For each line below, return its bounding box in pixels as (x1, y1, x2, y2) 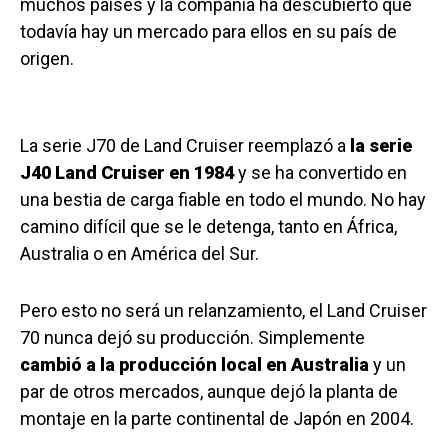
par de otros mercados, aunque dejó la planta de (20, 381, 398, 403)
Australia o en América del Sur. (20, 243, 259, 265)
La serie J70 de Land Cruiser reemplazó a (20, 135, 350, 157)
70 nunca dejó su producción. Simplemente (20, 327, 365, 349)
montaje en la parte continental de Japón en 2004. (20, 408, 414, 430)
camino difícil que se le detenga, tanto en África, (20, 216, 397, 238)
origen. (20, 48, 74, 70)
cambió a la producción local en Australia (20, 354, 369, 376)
